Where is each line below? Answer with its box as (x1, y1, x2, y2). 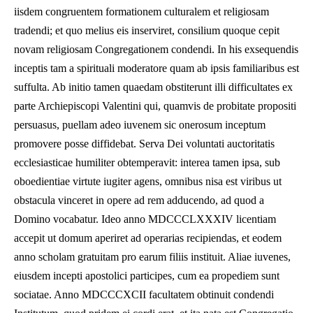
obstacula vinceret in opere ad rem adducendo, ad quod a (14, 194, 264, 206)
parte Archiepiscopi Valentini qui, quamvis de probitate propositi (14, 100, 296, 112)
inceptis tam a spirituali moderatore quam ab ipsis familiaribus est (14, 62, 299, 74)
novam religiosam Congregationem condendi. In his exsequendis (14, 43, 298, 55)
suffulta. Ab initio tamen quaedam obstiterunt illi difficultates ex (14, 81, 293, 93)
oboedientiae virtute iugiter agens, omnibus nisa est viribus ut (14, 175, 282, 187)
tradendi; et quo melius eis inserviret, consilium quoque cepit (14, 24, 279, 36)
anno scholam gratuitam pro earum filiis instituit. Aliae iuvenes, (14, 251, 291, 263)
